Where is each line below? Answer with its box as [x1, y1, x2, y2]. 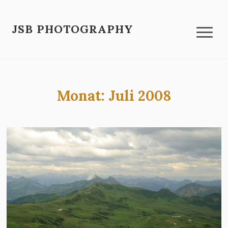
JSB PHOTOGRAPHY [12, 22, 134, 36]
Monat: [56, 87, 108, 105]
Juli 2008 [108, 87, 171, 105]
